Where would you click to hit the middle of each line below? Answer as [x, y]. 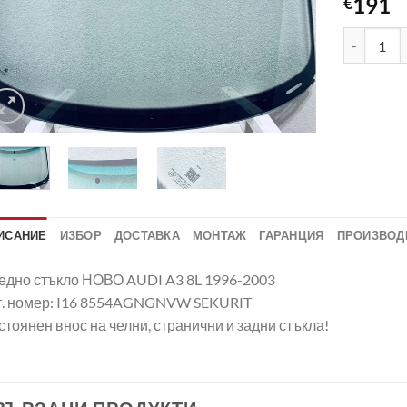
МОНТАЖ [219, 235]
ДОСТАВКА [147, 235]
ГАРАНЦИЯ [292, 235]
